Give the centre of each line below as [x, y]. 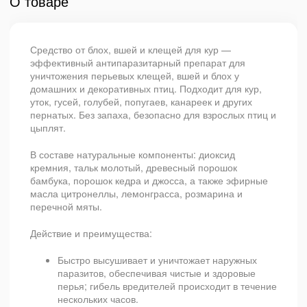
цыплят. [48, 127]
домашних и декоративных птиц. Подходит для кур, [146, 88]
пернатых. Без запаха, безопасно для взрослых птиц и [153, 114]
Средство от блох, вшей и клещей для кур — [131, 49]
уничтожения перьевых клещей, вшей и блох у [135, 75]
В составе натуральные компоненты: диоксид [133, 154]
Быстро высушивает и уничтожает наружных [157, 260]
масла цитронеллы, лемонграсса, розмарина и [136, 193]
